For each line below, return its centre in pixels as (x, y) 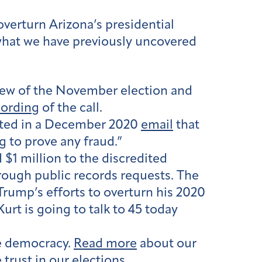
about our (167, 244)
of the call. (72, 108)
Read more (105, 244)
